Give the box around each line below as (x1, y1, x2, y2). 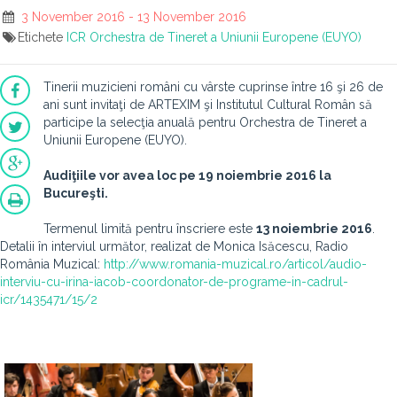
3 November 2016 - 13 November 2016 (17, 10, 246, 24)
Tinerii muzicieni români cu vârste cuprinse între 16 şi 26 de (43, 80, 383, 94)
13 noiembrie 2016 (256, 222, 372, 236)
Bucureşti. (43, 186, 108, 200)
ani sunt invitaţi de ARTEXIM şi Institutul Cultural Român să (43, 97, 372, 112)
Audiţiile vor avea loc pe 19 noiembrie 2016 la (43, 168, 331, 183)
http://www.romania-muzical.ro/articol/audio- (104, 257, 367, 271)
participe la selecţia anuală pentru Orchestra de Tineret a (43, 115, 367, 129)
